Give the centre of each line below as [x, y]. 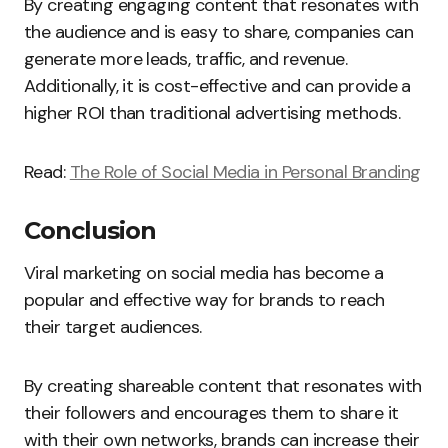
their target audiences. [113, 327]
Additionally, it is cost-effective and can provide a [217, 86]
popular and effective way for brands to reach [204, 300]
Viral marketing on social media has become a [204, 273]
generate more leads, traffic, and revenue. [186, 59]
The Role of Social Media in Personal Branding [245, 172]
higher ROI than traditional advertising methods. [212, 113]
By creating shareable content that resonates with [223, 386]
